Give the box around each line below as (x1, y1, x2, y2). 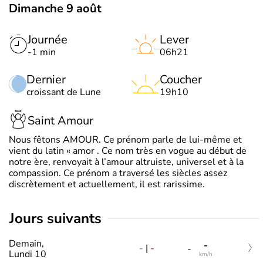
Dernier (26, 72, 66, 87)
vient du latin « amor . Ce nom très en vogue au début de (9, 144, 247, 157)
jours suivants (15, 209, 102, 228)
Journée (28, 32, 68, 48)
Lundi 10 (9, 247, 46, 261)
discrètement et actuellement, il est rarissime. (9, 178, 205, 191)
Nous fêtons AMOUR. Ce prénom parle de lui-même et (9, 133, 242, 146)
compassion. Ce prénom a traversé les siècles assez (9, 167, 227, 180)
